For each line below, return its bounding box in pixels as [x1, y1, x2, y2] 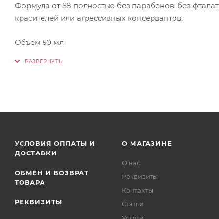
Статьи [122, 200, 144, 208]
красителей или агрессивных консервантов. [15, 13, 183, 22]
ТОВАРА [15, 178, 45, 186]
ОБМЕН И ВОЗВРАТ [15, 169, 89, 176]
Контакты [122, 186, 153, 194]
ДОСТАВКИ [15, 149, 57, 157]
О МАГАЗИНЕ [122, 139, 172, 147]
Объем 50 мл [15, 37, 64, 47]
